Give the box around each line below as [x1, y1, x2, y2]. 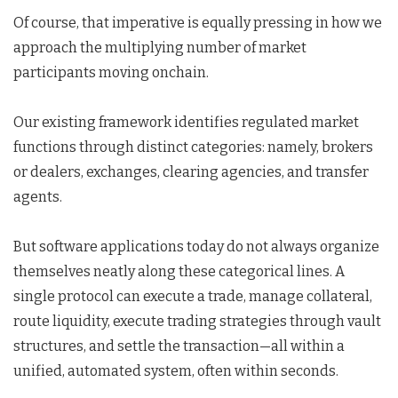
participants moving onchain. [13, 64, 209, 81]
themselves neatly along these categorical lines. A [13, 263, 345, 280]
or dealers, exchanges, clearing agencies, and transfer [13, 163, 369, 180]
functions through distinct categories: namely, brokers [13, 139, 373, 155]
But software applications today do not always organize [13, 238, 379, 255]
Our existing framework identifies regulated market [13, 114, 359, 131]
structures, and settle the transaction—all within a [13, 338, 345, 354]
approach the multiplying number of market [13, 39, 306, 56]
